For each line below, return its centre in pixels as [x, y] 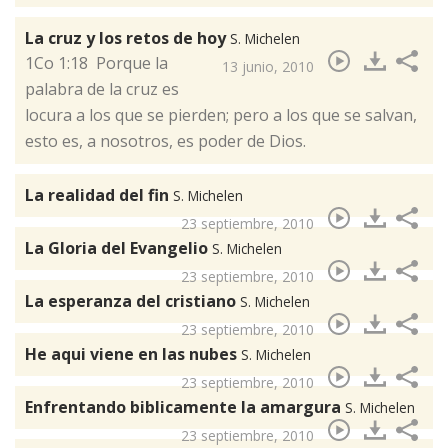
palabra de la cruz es [102, 89]
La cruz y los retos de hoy [127, 38]
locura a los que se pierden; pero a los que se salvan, [221, 115]
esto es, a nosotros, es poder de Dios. [165, 141]
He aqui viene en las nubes [133, 354]
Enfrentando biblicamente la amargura [185, 407]
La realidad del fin [99, 195]
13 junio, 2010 [268, 67]
